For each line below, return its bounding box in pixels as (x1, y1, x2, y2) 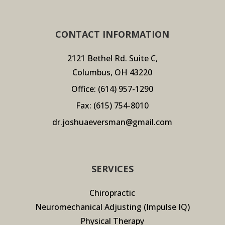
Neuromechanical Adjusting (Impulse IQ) (35, 201, 190, 212)
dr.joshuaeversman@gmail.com (52, 116, 173, 128)
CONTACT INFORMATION (55, 28, 170, 40)
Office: (71, 83, 98, 94)
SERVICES (91, 162, 134, 175)
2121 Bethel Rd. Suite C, (67, 52, 158, 64)
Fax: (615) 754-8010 (76, 99, 149, 111)
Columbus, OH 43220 (72, 66, 153, 78)
